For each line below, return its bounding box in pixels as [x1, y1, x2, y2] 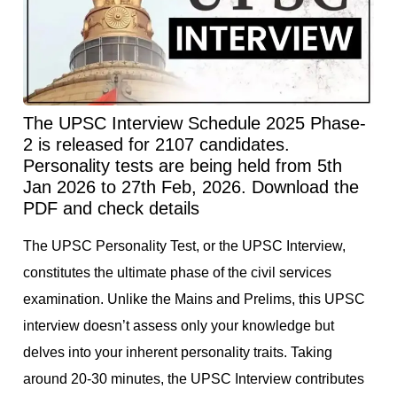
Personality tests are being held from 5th [23, 156, 342, 176]
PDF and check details [23, 198, 199, 219]
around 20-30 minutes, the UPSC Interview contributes [23, 371, 364, 387]
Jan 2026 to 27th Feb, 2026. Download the [23, 177, 359, 198]
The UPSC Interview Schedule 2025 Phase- [23, 113, 366, 134]
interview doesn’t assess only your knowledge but [23, 318, 334, 334]
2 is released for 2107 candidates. [23, 135, 290, 155]
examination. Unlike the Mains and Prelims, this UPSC [23, 292, 365, 307]
